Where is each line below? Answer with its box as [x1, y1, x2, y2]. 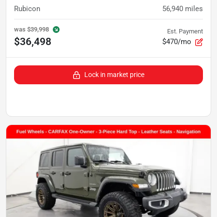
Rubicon [14, 4, 40, 13]
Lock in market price [84, 71, 144, 78]
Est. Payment [167, 28, 203, 35]
